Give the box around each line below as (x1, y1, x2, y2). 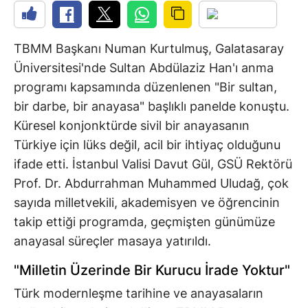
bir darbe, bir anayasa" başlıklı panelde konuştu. (14, 98, 289, 113)
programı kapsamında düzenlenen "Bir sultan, (14, 79, 277, 94)
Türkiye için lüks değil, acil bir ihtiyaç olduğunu (14, 137, 280, 152)
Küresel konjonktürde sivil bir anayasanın (14, 118, 250, 133)
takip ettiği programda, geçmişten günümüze (14, 214, 275, 229)
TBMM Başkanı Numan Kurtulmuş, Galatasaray (14, 41, 284, 56)
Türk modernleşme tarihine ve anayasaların (14, 285, 263, 300)
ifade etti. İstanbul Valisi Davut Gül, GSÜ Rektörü (14, 156, 292, 171)
